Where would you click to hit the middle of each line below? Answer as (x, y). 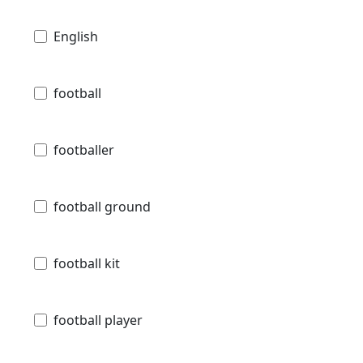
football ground (102, 207)
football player (98, 320)
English (76, 37)
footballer (84, 150)
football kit (87, 264)
